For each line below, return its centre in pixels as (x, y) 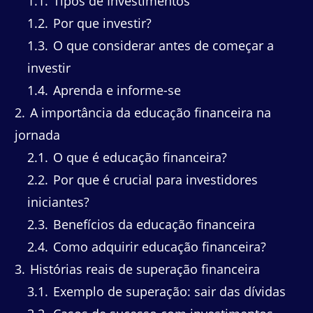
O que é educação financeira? (138, 157)
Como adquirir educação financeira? (158, 246)
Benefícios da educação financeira (152, 224)
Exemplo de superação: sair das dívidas (168, 291)
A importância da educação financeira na (149, 112)
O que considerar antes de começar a (162, 45)
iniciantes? (58, 202)
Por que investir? (101, 23)
